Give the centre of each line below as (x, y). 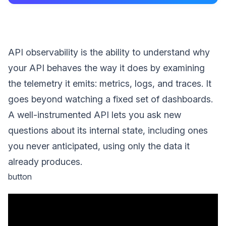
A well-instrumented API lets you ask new (95, 115)
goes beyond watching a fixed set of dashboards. (110, 99)
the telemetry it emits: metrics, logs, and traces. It (110, 83)
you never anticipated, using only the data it (99, 146)
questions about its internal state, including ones (108, 130)
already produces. (45, 162)
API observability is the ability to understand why (109, 52)
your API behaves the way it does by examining (106, 68)
